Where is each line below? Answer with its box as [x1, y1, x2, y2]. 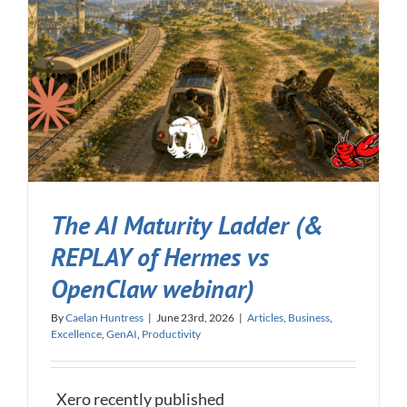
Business [288, 311, 330, 325]
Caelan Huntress [65, 311, 144, 325]
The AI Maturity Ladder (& [51, 209, 323, 243]
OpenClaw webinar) [51, 273, 254, 306]
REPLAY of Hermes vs [51, 241, 269, 274]
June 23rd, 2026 [156, 311, 234, 325]
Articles [247, 311, 283, 325]
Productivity [142, 327, 201, 342]
